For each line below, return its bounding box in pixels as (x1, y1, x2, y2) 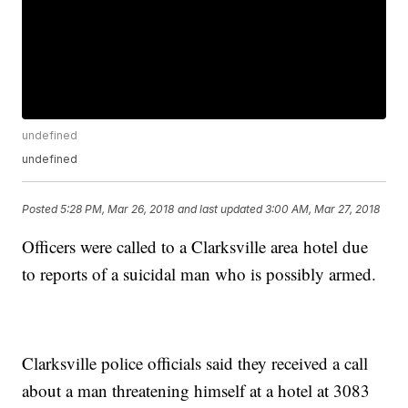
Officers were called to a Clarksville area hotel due (22, 235, 369, 259)
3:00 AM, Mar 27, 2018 (265, 201, 381, 216)
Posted (22, 201, 61, 216)
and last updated (178, 201, 263, 216)
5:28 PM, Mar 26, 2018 (60, 201, 175, 216)
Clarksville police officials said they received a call (22, 352, 369, 375)
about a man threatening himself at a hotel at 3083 (22, 379, 371, 403)
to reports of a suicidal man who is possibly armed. (22, 262, 377, 286)
